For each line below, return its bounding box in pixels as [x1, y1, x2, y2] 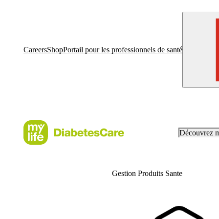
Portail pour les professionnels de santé [63, 45, 182, 54]
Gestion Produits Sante [112, 169, 183, 177]
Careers [23, 45, 47, 54]
